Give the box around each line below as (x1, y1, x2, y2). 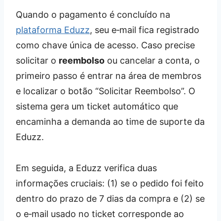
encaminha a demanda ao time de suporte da (16, 116, 205, 127)
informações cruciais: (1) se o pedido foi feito (16, 178, 204, 188)
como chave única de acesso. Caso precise (16, 39, 195, 50)
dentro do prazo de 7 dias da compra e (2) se (16, 193, 205, 204)
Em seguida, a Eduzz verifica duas (16, 162, 157, 173)
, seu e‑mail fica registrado (90, 24, 199, 35)
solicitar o (16, 55, 59, 66)
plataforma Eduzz (16, 24, 90, 35)
